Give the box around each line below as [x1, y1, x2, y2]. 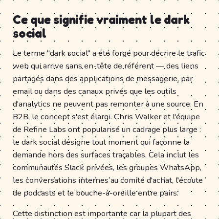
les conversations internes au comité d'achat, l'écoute [13, 174, 203, 186]
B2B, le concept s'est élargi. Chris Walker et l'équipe [13, 110, 200, 122]
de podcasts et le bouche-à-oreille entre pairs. [13, 187, 178, 198]
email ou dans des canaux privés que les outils [13, 85, 176, 97]
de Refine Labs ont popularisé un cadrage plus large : [13, 123, 201, 135]
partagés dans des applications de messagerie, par [13, 72, 193, 84]
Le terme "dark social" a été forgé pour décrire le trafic [13, 47, 205, 59]
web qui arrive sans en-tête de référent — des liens [13, 60, 198, 71]
